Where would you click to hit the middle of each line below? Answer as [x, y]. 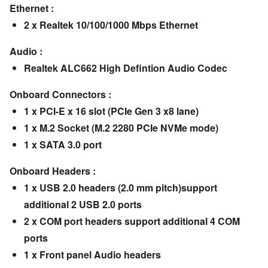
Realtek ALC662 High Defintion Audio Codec [125, 68]
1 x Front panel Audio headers [92, 255]
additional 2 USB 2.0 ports [83, 205]
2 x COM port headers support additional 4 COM [132, 221]
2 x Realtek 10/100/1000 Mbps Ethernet [111, 25]
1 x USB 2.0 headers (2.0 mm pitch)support [120, 188]
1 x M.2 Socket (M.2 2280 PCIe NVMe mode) [121, 128]
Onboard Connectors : [60, 95]
